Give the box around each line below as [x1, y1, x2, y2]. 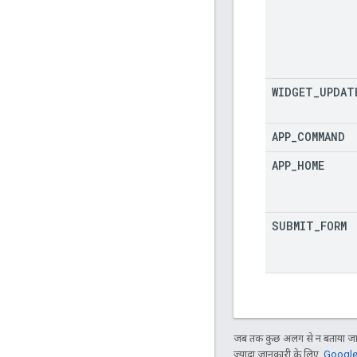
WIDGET [272, 84, 313, 100]
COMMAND [297, 128, 345, 144]
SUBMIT [272, 218, 314, 233]
